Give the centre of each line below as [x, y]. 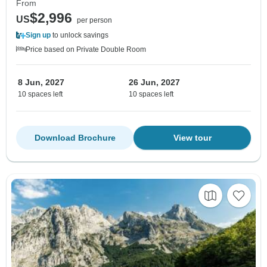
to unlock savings [80, 35]
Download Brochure [75, 138]
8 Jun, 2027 [41, 83]
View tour [192, 138]
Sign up [38, 35]
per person [94, 21]
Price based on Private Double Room [86, 50]
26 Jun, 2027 [154, 83]
